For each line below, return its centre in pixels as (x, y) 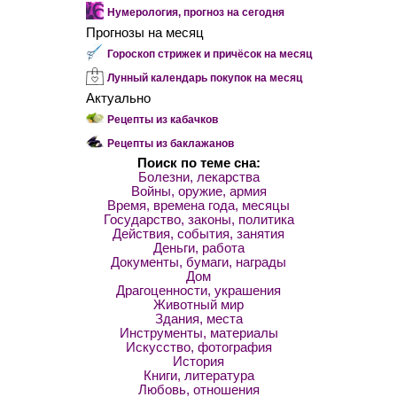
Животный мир (198, 305)
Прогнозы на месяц (144, 33)
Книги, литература (198, 376)
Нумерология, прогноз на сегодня (195, 12)
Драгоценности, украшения (198, 291)
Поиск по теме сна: (198, 163)
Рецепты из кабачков (162, 120)
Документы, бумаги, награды (198, 262)
